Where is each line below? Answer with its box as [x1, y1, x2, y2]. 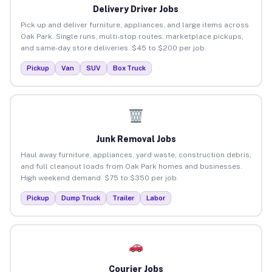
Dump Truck [61, 194, 100, 202]
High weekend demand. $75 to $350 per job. [20, 173, 178, 182]
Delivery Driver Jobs [93, 4, 179, 14]
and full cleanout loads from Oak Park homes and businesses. [20, 161, 242, 171]
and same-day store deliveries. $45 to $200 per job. [20, 43, 206, 52]
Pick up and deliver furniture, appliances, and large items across [20, 20, 249, 29]
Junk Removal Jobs [95, 134, 176, 144]
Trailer [112, 194, 134, 202]
